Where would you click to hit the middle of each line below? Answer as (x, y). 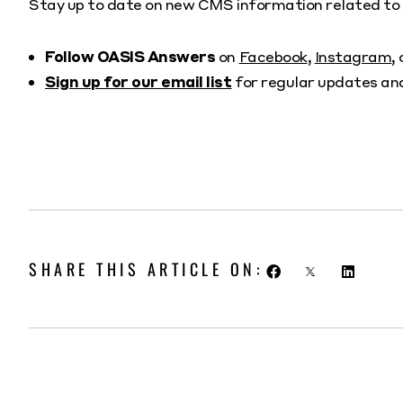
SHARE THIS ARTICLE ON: (146, 269)
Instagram (353, 56)
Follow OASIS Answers (130, 56)
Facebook (273, 56)
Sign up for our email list (139, 81)
